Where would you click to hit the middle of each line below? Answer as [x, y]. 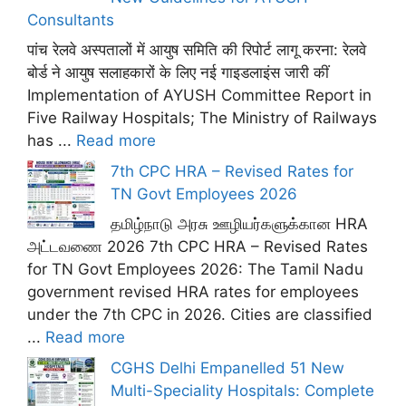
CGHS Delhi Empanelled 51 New [227, 367]
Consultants [71, 19]
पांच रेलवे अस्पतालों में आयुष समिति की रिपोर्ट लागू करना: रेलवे [197, 50]
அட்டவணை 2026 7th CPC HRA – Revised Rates [198, 246]
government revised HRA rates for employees [193, 292]
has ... [52, 140]
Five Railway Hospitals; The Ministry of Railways [202, 118]
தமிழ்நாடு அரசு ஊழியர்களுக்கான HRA [239, 224]
